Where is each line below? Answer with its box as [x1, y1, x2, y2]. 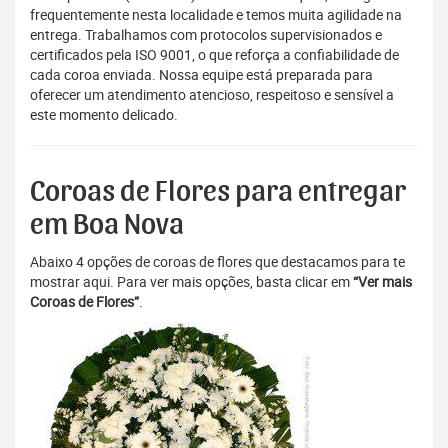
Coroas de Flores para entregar [30, 177, 406, 208]
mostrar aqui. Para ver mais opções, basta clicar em [30, 272, 353, 292]
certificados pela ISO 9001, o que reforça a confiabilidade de [30, 45, 399, 65]
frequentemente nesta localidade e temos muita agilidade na [30, 5, 402, 25]
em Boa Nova [30, 210, 184, 241]
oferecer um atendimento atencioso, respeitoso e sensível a [30, 85, 394, 105]
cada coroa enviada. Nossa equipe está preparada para [30, 65, 373, 85]
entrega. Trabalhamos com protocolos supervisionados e [30, 25, 382, 45]
